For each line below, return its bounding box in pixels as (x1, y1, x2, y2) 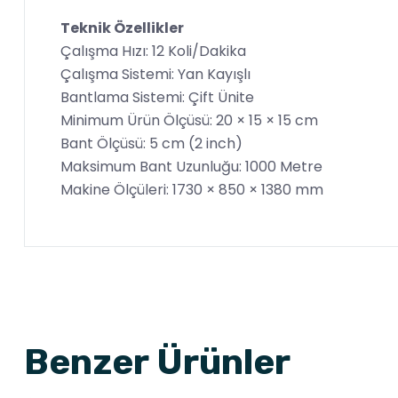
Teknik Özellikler (60, 18, 184, 38)
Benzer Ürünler (24, 341, 291, 383)
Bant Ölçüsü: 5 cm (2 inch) (60, 133, 243, 154)
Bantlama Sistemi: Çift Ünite (60, 87, 254, 107)
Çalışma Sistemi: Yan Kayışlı (60, 64, 251, 84)
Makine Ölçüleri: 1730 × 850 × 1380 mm (60, 179, 323, 200)
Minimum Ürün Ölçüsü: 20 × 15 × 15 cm (60, 110, 318, 131)
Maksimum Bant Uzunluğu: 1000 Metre (60, 156, 322, 177)
